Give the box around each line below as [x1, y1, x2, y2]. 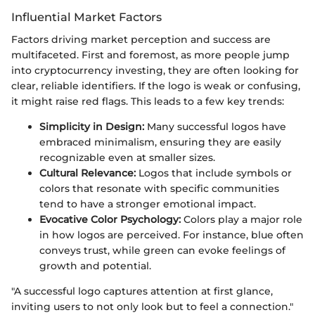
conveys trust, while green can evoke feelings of [39, 244, 285, 257]
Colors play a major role [181, 213, 302, 226]
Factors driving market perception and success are [11, 33, 271, 46]
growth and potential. [39, 259, 151, 273]
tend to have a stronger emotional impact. [39, 198, 256, 211]
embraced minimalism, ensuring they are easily [39, 136, 281, 149]
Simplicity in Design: [39, 120, 144, 134]
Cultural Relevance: [39, 167, 136, 180]
